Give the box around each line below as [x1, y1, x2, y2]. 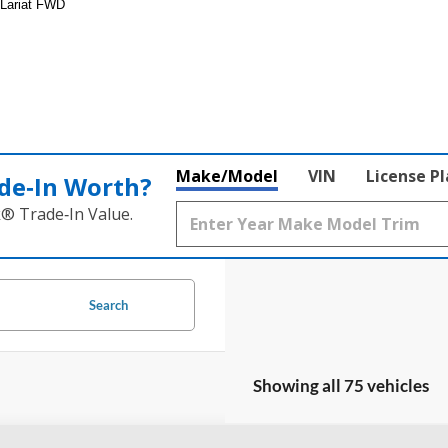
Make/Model [176, 164, 278, 187]
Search [88, 296, 128, 313]
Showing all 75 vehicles [252, 374, 429, 396]
